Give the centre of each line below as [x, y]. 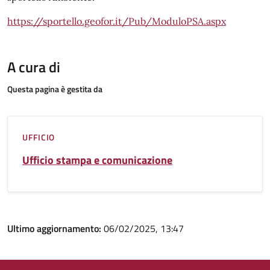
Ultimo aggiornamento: [55, 228]
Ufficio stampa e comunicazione [97, 160]
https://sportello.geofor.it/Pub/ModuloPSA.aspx [117, 21]
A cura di [34, 67]
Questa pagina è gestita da [55, 89]
